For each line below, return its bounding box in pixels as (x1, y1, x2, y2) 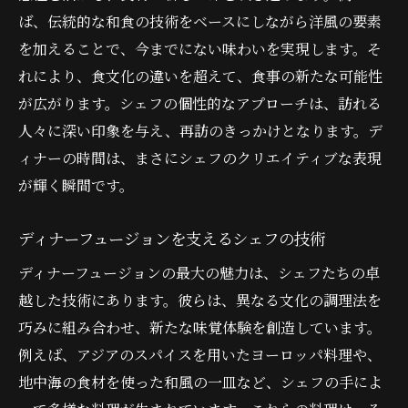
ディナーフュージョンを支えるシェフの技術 (18, 226, 325, 250)
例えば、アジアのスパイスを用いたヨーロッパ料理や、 (18, 343, 382, 365)
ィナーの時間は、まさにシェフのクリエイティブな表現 (18, 147, 382, 168)
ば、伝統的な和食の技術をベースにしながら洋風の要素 (18, 10, 382, 32)
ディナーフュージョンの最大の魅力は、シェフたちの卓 (18, 261, 380, 283)
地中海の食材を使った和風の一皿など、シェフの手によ (18, 371, 382, 393)
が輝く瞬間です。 (18, 174, 134, 196)
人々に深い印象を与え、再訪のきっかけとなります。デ (18, 119, 382, 141)
